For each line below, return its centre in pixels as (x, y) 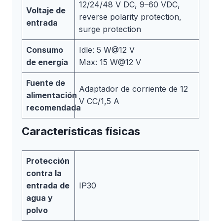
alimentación (52, 95)
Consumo (45, 50)
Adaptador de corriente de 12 (133, 89)
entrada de (48, 185)
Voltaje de (46, 10)
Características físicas (81, 131)
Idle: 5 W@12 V (107, 50)
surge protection (110, 29)
